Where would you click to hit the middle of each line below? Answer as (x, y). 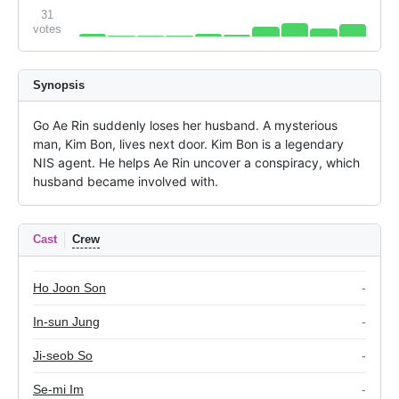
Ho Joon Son (69, 288)
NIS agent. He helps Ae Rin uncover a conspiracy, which (196, 163)
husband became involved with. (126, 182)
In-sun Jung (66, 322)
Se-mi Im (58, 390)
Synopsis (59, 85)
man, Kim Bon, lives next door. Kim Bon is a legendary (188, 144)
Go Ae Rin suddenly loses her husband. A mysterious (185, 126)
